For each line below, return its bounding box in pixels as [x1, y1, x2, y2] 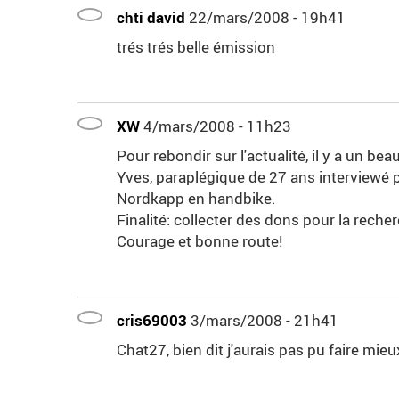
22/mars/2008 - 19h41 [189, 7, 346, 28]
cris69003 [117, 310, 187, 331]
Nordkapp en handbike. [117, 188, 276, 209]
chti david [117, 7, 185, 28]
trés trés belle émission [117, 37, 275, 58]
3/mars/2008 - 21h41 [191, 310, 338, 331]
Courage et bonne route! [117, 231, 282, 252]
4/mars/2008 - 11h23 [143, 116, 291, 137]
